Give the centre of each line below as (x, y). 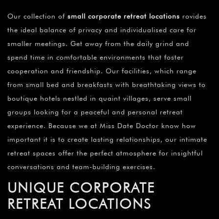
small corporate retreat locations (124, 16)
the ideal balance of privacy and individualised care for (102, 30)
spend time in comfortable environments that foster (96, 57)
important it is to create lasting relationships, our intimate (107, 139)
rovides (193, 16)
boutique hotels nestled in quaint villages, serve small (99, 98)
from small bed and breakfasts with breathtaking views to (107, 84)
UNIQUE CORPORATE (81, 187)
